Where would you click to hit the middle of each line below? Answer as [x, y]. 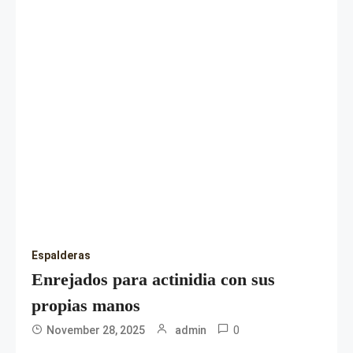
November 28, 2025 [96, 330]
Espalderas [61, 255]
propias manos [86, 305]
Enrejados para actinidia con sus [153, 279]
